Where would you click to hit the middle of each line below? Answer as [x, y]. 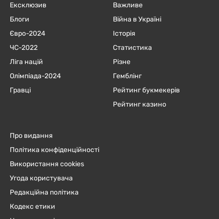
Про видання [31, 136]
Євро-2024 [28, 34]
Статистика [132, 48]
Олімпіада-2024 [35, 76]
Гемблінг [127, 76]
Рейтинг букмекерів [146, 90]
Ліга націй [26, 62]
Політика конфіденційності [55, 150]
